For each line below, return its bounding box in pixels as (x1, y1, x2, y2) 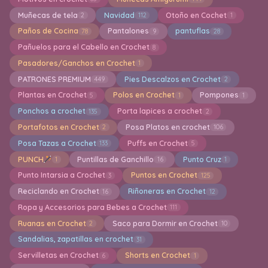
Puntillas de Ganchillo (77, 154, 154, 164)
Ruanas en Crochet (17, 218, 86, 228)
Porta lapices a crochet (117, 106, 202, 116)
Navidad (103, 10, 135, 20)
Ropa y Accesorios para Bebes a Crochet (17, 202, 167, 212)
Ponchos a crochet (17, 106, 86, 116)
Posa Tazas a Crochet (17, 138, 96, 148)
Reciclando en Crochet (17, 187, 99, 196)
